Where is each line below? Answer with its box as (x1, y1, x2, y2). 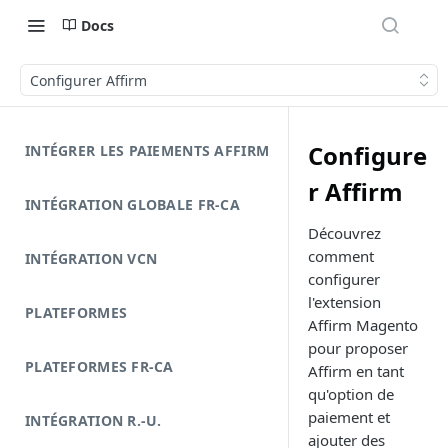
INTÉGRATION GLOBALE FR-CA (25, 195, 240, 214)
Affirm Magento (308, 315, 418, 335)
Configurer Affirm (30, 70, 147, 90)
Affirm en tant (308, 361, 404, 381)
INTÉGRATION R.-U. (25, 411, 162, 430)
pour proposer (308, 338, 408, 358)
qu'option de (308, 384, 394, 404)
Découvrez (308, 223, 381, 243)
